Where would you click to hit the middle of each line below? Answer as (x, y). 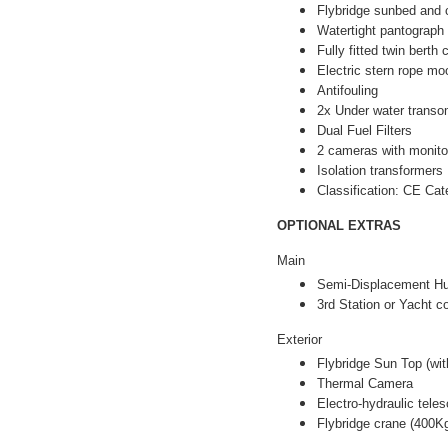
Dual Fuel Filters (364, 130)
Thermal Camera (365, 383)
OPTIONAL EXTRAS (339, 225)
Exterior (299, 339)
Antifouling (347, 90)
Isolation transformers (380, 170)
